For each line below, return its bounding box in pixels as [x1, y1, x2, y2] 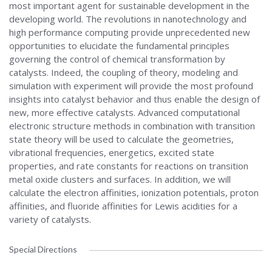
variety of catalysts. [9, 213, 91, 225]
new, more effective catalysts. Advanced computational [9, 106, 240, 118]
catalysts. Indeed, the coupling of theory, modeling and [9, 66, 238, 78]
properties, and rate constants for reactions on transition [9, 160, 248, 172]
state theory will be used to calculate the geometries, [9, 133, 234, 145]
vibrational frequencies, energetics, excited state [9, 146, 214, 158]
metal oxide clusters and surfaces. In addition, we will [9, 173, 231, 185]
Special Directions [9, 244, 77, 254]
